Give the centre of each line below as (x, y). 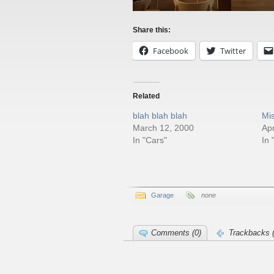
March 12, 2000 (163, 128)
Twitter (233, 51)
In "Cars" (150, 140)
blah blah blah (160, 116)
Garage (162, 195)
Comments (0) (176, 233)
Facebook (171, 51)
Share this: (152, 30)
